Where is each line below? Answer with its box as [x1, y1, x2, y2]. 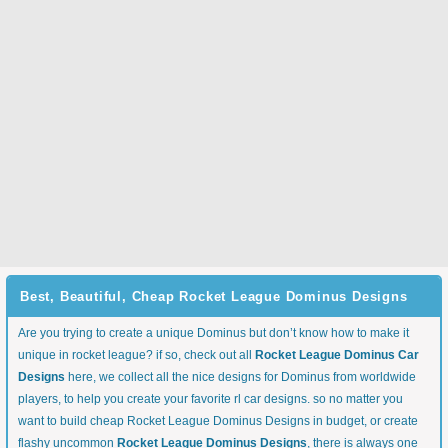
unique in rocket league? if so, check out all [18, 348, 255, 362]
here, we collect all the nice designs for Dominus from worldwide [65, 370, 416, 384]
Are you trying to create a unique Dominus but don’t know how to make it [18, 326, 409, 340]
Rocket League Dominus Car [255, 348, 419, 362]
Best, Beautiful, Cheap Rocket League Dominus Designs [20, 289, 408, 304]
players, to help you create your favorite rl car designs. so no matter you [18, 392, 403, 406]
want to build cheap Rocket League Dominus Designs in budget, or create [18, 414, 418, 428]
